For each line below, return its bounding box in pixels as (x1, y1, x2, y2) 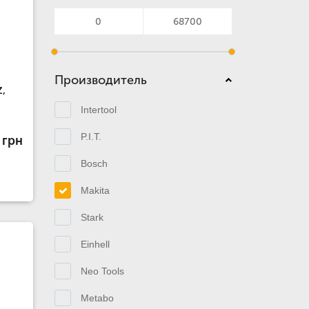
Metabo (80, 292, 114, 303)
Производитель (54, 72, 147, 88)
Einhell (80, 238, 110, 250)
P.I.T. (80, 130, 101, 142)
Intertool (80, 103, 117, 115)
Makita (80, 184, 110, 196)
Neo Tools (80, 265, 124, 277)
